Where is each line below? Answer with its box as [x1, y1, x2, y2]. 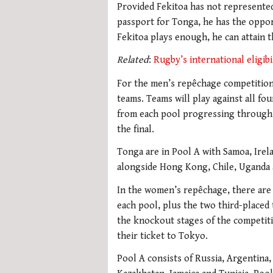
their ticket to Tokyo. [117, 230, 208, 242]
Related [117, 54, 149, 66]
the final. [117, 123, 154, 135]
